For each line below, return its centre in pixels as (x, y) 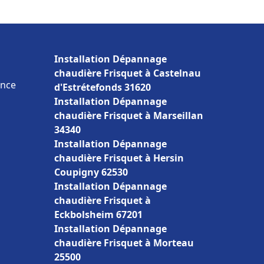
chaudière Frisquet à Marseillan (129, 115)
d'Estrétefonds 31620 (103, 87)
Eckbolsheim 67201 (98, 214)
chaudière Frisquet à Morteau (124, 243)
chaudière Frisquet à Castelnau (128, 73)
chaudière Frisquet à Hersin (119, 158)
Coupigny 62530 (91, 172)
